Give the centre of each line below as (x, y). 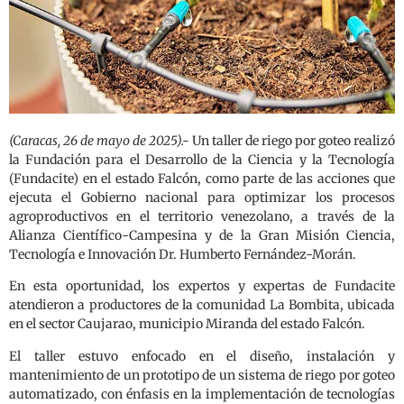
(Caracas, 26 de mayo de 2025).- (99, 140)
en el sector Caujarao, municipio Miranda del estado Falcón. (187, 324)
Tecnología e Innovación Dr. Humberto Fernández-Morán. (183, 254)
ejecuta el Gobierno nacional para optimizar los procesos (202, 197)
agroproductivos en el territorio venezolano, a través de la (202, 216)
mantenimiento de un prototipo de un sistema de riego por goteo (202, 375)
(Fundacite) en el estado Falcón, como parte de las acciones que (202, 178)
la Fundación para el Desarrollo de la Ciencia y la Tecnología (202, 159)
